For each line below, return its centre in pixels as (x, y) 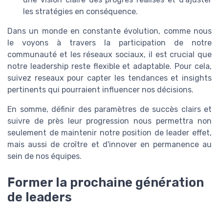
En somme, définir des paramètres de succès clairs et (109, 109)
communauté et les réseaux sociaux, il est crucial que (109, 55)
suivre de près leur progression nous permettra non (109, 121)
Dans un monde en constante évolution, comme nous (109, 31)
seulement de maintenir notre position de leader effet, (109, 133)
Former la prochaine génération (106, 183)
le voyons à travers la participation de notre (109, 43)
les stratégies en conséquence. (80, 12)
